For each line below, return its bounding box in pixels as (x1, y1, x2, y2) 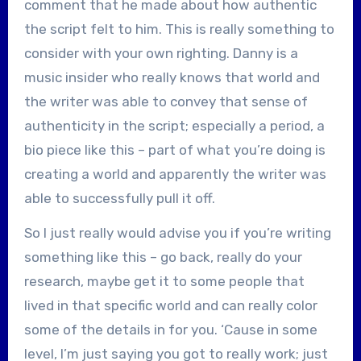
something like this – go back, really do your (23, 248, 302, 265)
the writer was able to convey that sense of (23, 93, 308, 110)
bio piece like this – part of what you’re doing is (23, 141, 326, 158)
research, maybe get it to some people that (23, 272, 305, 289)
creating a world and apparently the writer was (23, 165, 326, 182)
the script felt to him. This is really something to (23, 20, 334, 37)
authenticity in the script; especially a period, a (23, 117, 325, 134)
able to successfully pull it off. (23, 189, 215, 206)
